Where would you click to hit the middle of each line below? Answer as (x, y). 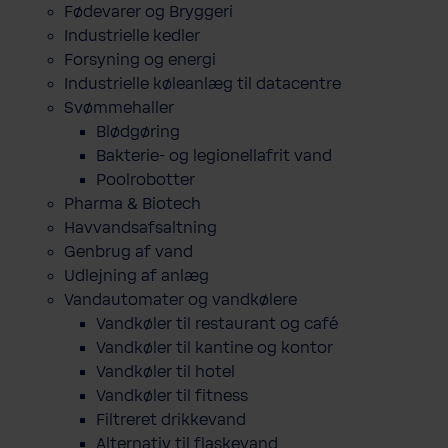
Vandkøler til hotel (165, 372)
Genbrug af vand (128, 252)
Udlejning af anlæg (136, 276)
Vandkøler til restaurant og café (217, 324)
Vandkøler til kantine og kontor (214, 348)
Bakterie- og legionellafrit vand (214, 156)
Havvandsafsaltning (140, 228)
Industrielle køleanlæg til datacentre (202, 84)
